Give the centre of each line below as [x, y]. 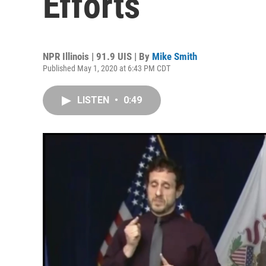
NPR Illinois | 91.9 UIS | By [97, 56]
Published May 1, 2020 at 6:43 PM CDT [107, 68]
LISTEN [94, 100]
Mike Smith [175, 56]
